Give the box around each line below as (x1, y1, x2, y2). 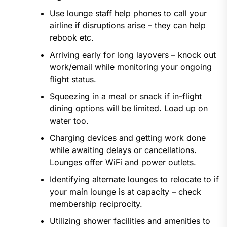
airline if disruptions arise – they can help (49, 20, 206, 31)
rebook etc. (49, 32, 94, 43)
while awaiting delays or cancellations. (49, 145, 197, 156)
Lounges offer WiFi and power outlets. (49, 157, 196, 168)
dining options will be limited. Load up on (49, 103, 208, 114)
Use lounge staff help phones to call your (49, 8, 207, 19)
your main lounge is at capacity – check (49, 186, 201, 197)
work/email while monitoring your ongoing (49, 62, 212, 72)
